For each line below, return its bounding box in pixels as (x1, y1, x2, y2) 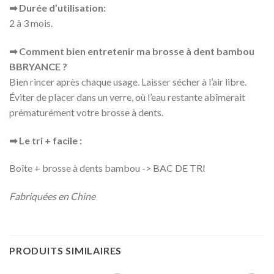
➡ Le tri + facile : (9, 134, 82, 146)
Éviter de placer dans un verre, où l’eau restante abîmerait (9, 91, 245, 103)
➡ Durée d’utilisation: (9, 2, 106, 14)
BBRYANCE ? (9, 60, 67, 72)
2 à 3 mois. (9, 17, 53, 29)
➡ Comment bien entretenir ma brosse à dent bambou (9, 45, 254, 57)
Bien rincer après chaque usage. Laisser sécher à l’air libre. (9, 75, 246, 87)
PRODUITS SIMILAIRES (9, 245, 122, 257)
